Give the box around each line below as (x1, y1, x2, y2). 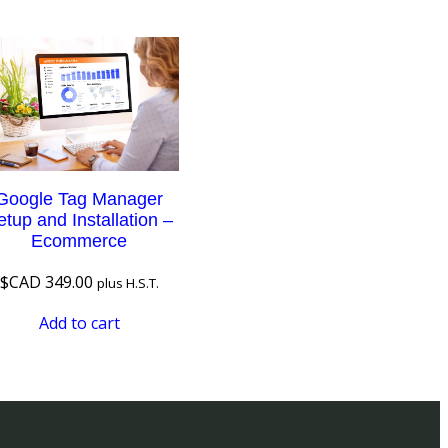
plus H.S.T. (96, 273, 159, 292)
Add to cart (38, 311, 120, 334)
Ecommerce (31, 230, 128, 251)
